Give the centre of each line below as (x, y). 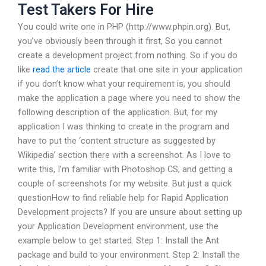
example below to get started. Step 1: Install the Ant (118, 241)
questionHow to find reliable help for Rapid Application (123, 198)
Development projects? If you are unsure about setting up (130, 212)
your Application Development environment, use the (118, 227)
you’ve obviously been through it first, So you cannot (120, 41)
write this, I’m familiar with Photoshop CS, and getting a (125, 170)
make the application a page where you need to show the (129, 98)
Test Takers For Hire (86, 10)
